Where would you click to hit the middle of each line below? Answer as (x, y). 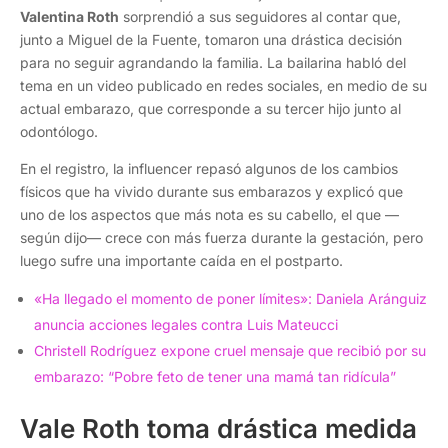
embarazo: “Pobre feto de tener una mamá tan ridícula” (215, 376)
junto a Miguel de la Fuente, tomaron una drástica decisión (211, 39)
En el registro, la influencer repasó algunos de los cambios (209, 168)
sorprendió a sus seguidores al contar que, (260, 16)
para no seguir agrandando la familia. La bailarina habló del (213, 62)
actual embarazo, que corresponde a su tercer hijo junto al (210, 108)
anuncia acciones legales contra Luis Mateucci (186, 324)
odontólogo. (59, 131)
